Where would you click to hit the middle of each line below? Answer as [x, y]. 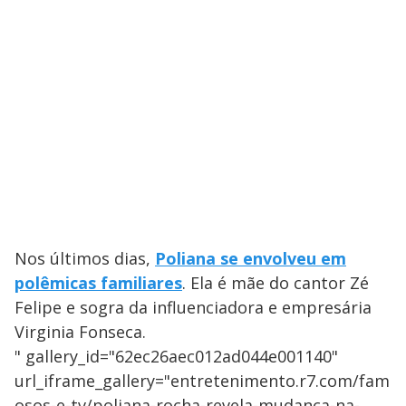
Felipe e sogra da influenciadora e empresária [193, 308]
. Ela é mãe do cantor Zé [275, 283]
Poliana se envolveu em [251, 259]
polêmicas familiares [98, 283]
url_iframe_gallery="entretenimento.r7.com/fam [202, 381]
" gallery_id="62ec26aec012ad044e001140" [176, 357]
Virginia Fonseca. [80, 332]
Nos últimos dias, [85, 259]
